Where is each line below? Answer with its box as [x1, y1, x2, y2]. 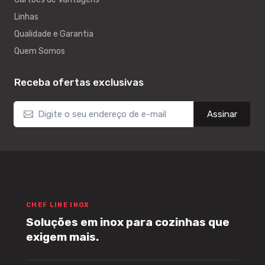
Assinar [207, 109, 237, 120]
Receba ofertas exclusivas [14, 76, 144, 89]
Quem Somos [14, 46, 65, 57]
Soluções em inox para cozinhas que [26, 215, 230, 230]
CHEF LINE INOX [26, 201, 90, 209]
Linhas [14, 12, 38, 22]
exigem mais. [26, 230, 99, 244]
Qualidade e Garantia [14, 29, 93, 40]
